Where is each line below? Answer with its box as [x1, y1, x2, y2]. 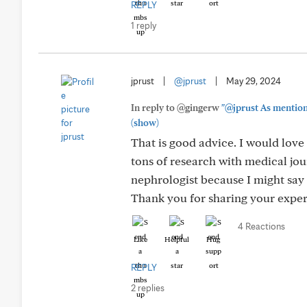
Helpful [164, 234, 189, 244]
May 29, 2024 [226, 75, 281, 86]
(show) [131, 117, 159, 128]
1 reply [131, 20, 156, 31]
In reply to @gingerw [131, 102, 221, 113]
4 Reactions [238, 221, 285, 232]
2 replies [131, 282, 164, 293]
